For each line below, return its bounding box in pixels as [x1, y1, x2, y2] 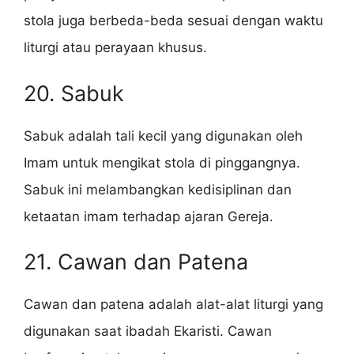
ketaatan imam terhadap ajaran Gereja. [24, 208, 273, 224]
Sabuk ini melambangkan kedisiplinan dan [24, 181, 292, 198]
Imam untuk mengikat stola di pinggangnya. [24, 154, 300, 171]
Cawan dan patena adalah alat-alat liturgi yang [24, 296, 323, 313]
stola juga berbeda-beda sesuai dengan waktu [24, 13, 323, 29]
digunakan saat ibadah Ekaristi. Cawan [24, 323, 272, 340]
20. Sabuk [24, 80, 124, 107]
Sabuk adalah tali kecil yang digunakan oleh [24, 127, 303, 144]
